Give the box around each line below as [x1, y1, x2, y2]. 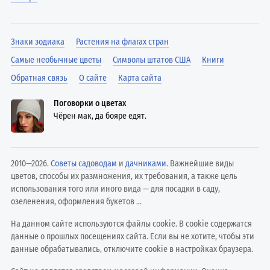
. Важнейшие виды [166, 158, 234, 169]
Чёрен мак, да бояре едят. [54, 110, 147, 121]
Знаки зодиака [11, 36, 65, 47]
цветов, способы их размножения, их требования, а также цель [11, 171, 238, 181]
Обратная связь [11, 72, 68, 83]
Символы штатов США [113, 54, 191, 65]
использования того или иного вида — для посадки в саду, [11, 183, 221, 194]
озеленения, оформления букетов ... [11, 196, 142, 207]
